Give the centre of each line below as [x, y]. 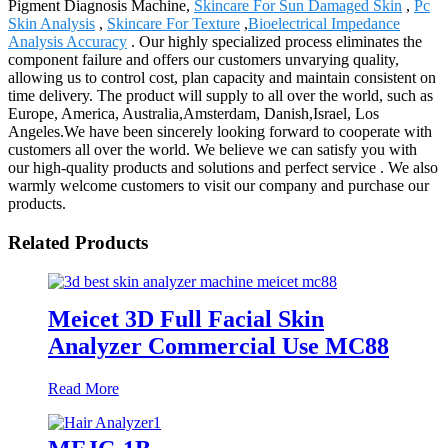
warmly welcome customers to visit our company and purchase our [218, 186]
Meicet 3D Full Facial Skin [186, 318]
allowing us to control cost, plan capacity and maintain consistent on [222, 78]
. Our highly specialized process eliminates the [274, 42]
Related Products [78, 243]
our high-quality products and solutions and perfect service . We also [223, 168]
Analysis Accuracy [67, 42]
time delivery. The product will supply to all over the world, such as [220, 96]
